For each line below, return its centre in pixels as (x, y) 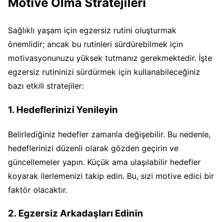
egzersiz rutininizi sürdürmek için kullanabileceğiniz (104, 72)
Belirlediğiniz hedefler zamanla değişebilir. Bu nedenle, (109, 134)
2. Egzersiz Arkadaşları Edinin (76, 214)
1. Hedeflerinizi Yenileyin (63, 110)
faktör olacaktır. (38, 190)
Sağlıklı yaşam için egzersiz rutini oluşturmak (92, 30)
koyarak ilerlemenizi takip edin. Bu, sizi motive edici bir (111, 176)
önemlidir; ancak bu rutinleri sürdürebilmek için (95, 44)
